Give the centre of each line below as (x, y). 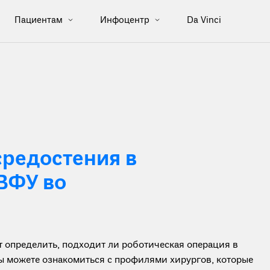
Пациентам (39, 20)
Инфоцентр (126, 20)
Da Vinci (204, 20)
